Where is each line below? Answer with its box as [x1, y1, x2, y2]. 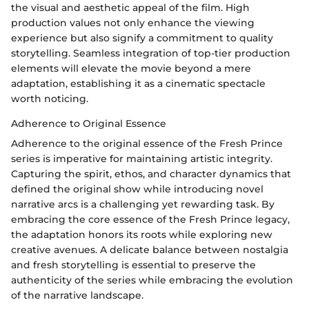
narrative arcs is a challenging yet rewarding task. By [11, 198, 275, 210]
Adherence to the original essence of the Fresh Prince [11, 137, 283, 150]
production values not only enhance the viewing [11, 17, 255, 29]
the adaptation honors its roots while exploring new [11, 228, 272, 241]
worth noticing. [11, 92, 88, 105]
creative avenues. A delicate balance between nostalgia [11, 243, 288, 256]
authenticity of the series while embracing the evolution [11, 274, 293, 286]
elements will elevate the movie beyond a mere [11, 62, 251, 74]
